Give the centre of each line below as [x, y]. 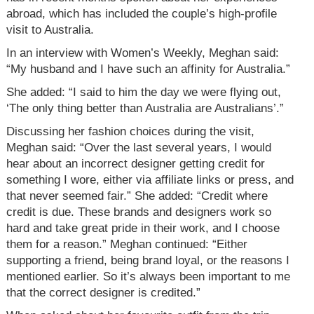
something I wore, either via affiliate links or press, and [150, 179]
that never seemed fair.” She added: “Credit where [137, 196]
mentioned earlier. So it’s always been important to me [148, 276]
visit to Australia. [50, 29]
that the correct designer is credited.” [103, 292]
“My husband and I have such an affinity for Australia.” [148, 69]
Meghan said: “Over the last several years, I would [139, 147]
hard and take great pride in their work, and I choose [143, 228]
